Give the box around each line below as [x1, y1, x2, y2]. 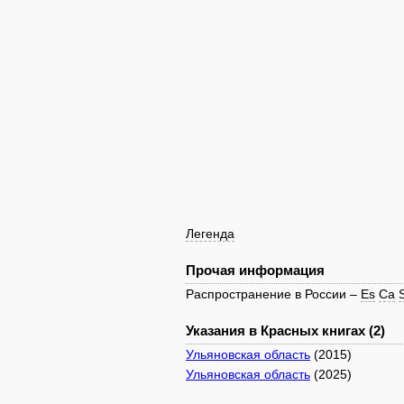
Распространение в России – [186, 287, 361, 301]
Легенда [186, 226, 234, 241]
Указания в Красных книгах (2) [186, 323, 385, 338]
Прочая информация [186, 262, 325, 278]
